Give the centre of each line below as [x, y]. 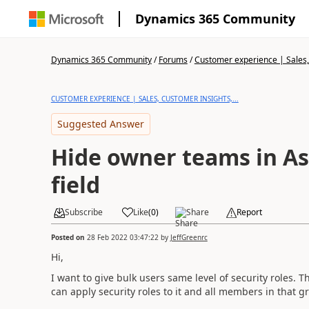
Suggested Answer [100, 124]
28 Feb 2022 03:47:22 [122, 237]
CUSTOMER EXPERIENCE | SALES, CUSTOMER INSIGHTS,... [144, 99]
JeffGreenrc [189, 237]
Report [249, 212]
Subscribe [83, 212]
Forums [173, 60]
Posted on [69, 237]
